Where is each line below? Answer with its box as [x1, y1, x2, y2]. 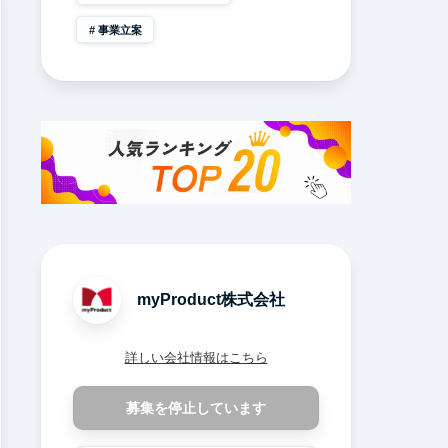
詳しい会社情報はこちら [124, 350, 268, 366]
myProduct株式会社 [137, 291, 285, 309]
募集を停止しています [126, 399, 266, 416]
